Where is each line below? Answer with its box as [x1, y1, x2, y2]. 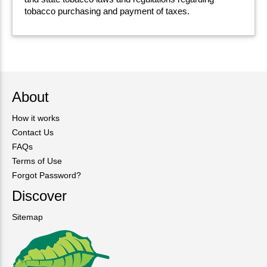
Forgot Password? [12, 170, 81, 180]
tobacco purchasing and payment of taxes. [24, 5, 190, 16]
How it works [12, 113, 60, 123]
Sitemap [12, 212, 43, 222]
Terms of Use [12, 156, 62, 166]
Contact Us [12, 127, 54, 137]
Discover [12, 187, 67, 204]
